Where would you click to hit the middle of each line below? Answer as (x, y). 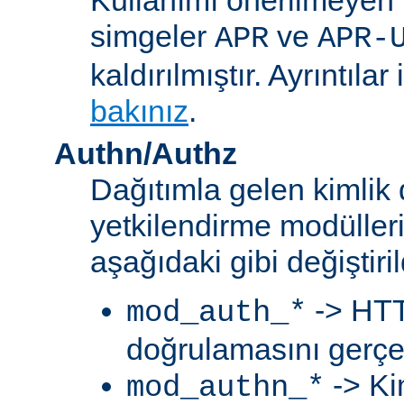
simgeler (152, 36)
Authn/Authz (146, 153)
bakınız (139, 110)
